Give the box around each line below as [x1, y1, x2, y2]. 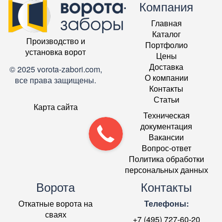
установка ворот [25, 46, 86, 57]
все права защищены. [15, 74, 97, 86]
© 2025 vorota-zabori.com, [9, 63, 102, 75]
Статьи [153, 93, 179, 105]
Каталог [152, 28, 181, 40]
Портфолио [145, 39, 188, 51]
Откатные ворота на [18, 197, 93, 209]
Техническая [143, 109, 190, 121]
